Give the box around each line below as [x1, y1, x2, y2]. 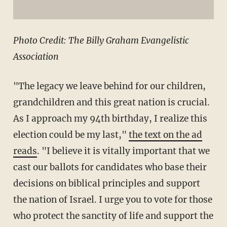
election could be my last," [13, 129, 129, 141]
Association [13, 51, 59, 63]
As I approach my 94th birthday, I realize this [13, 113, 207, 125]
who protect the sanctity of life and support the [13, 210, 213, 222]
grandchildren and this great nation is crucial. [13, 97, 210, 108]
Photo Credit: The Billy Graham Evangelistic [13, 35, 189, 47]
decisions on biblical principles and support [13, 178, 200, 190]
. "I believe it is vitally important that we [36, 145, 210, 157]
